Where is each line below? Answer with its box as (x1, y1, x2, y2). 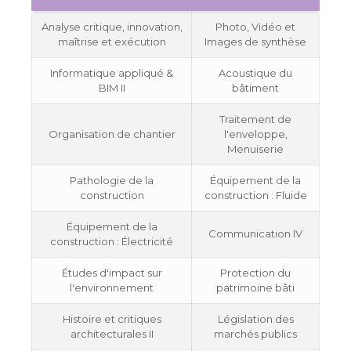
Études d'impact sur (61, 266, 162, 280)
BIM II (98, 81, 125, 95)
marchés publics (214, 327, 297, 341)
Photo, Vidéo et (215, 20, 295, 34)
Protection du (220, 266, 291, 280)
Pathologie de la (70, 174, 154, 187)
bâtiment (232, 81, 279, 95)
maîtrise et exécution (57, 35, 166, 49)
